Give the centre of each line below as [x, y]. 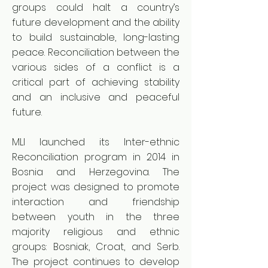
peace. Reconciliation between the [96, 52]
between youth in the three [96, 217]
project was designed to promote [96, 187]
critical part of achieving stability [96, 82]
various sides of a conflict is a [96, 67]
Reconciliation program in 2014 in [96, 157]
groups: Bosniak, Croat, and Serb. [96, 247]
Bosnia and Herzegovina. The [96, 172]
